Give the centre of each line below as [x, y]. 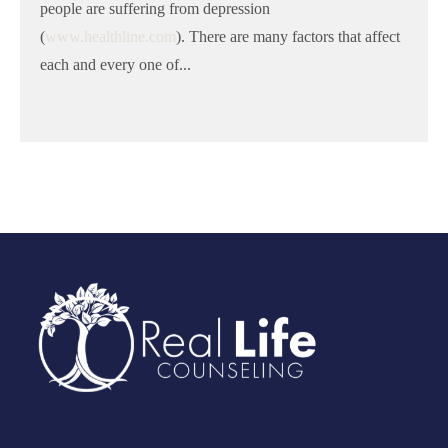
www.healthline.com [110, 37]
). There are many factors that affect [288, 37]
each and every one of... [115, 65]
